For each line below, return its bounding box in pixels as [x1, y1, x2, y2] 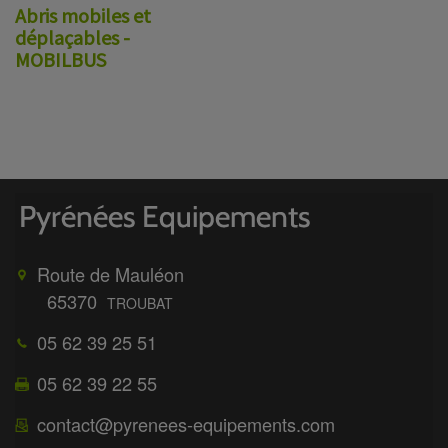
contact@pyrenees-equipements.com [37, 411, 336, 438]
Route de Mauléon [37, 261, 185, 288]
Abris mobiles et [15, 3, 151, 29]
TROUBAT [107, 293, 174, 314]
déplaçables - [15, 25, 130, 51]
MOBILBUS [15, 47, 106, 73]
